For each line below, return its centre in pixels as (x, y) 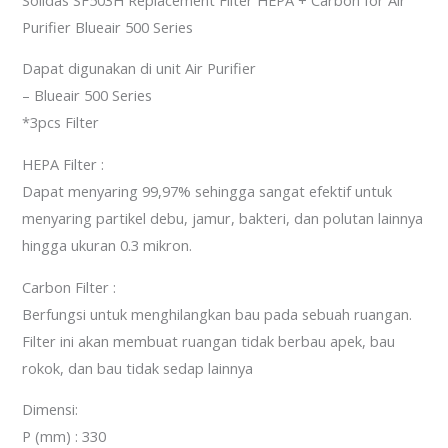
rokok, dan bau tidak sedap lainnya (138, 367)
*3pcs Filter (61, 122)
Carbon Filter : (69, 286)
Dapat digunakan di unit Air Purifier (139, 68)
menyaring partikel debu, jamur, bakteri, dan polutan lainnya (223, 217)
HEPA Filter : (63, 163)
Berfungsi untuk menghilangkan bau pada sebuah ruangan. (217, 313)
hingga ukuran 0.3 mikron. (107, 244)
